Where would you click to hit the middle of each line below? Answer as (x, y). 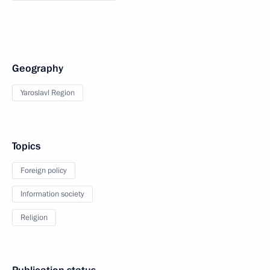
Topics (26, 146)
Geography (38, 68)
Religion (34, 217)
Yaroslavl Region (48, 93)
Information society (52, 194)
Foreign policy (44, 170)
